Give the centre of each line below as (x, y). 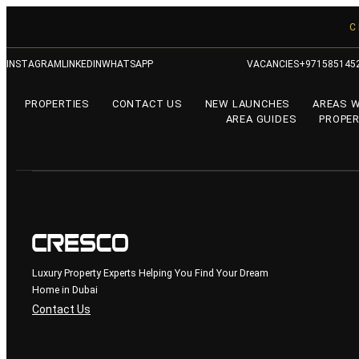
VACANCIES (273, 64)
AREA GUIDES (261, 119)
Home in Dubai (65, 289)
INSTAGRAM (34, 64)
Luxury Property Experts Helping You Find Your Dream (150, 272)
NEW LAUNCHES (248, 104)
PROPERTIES (57, 104)
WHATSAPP (127, 64)
